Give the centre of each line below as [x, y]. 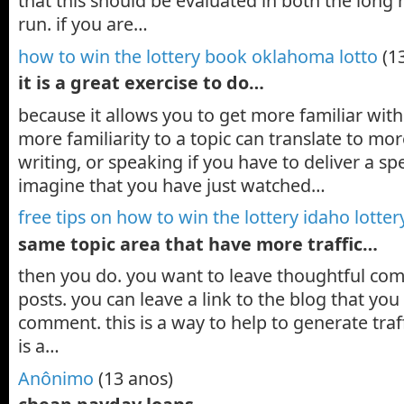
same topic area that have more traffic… [198, 243]
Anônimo [56, 378]
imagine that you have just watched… [172, 185]
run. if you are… [83, 23]
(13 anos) [136, 378]
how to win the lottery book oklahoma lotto [198, 56]
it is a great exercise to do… [141, 82]
